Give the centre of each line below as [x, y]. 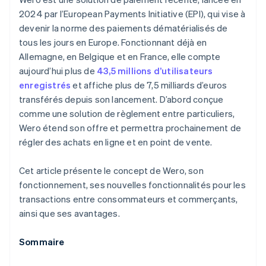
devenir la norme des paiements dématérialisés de [123, 28]
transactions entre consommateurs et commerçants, [129, 199]
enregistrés [45, 85]
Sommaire [42, 242]
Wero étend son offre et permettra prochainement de [130, 128]
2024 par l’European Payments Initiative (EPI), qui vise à [132, 14]
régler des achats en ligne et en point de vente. [116, 142]
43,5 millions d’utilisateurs [155, 71]
